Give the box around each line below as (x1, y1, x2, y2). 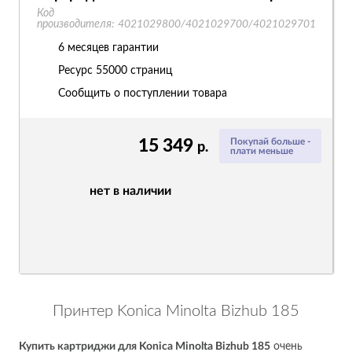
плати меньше (230, 146, 293, 156)
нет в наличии (90, 185, 171, 197)
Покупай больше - (230, 137, 310, 146)
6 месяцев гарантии (58, 42, 159, 53)
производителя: (37, 19, 114, 30)
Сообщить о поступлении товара (58, 88, 227, 99)
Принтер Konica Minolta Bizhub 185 (53, 303, 299, 319)
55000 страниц (96, 65, 172, 76)
